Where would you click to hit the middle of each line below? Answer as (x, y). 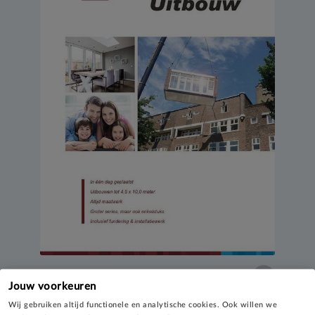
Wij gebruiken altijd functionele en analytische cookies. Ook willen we (143, 305)
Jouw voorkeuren (52, 286)
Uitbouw (59, 276)
